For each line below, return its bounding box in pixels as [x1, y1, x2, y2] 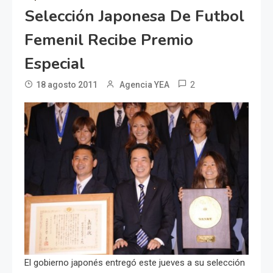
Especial [24, 53, 85, 75]
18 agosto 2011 [36, 80, 97, 90]
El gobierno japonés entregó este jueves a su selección [24, 257, 245, 268]
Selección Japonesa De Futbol [24, 5, 244, 27]
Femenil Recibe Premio [24, 29, 193, 51]
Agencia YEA [119, 80, 169, 90]
